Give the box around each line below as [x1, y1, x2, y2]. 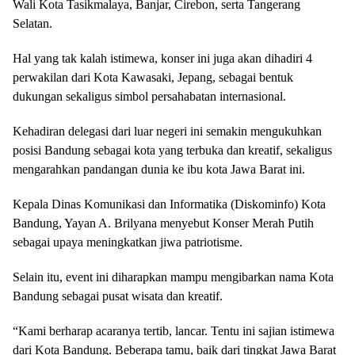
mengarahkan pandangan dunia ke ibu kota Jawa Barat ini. [13, 162, 305, 176]
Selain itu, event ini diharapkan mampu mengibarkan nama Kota [13, 269, 334, 284]
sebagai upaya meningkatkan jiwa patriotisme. [13, 235, 242, 249]
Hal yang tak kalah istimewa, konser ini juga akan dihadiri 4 [13, 51, 312, 65]
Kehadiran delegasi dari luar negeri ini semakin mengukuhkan [13, 124, 322, 138]
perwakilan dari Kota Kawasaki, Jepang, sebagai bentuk [13, 70, 293, 84]
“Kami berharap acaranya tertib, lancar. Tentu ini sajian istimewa [13, 323, 334, 338]
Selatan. [13, 16, 52, 30]
